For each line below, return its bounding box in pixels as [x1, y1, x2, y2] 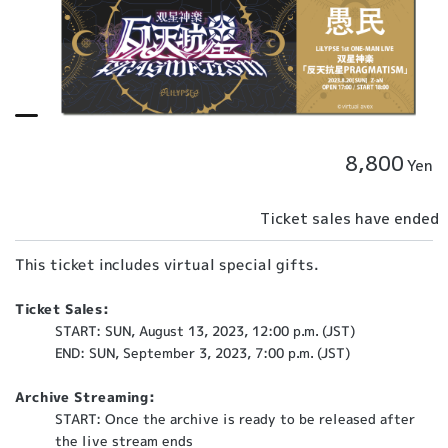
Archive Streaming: [15, 387, 156, 406]
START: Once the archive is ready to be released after [55, 409, 416, 429]
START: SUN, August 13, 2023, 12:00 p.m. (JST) [55, 321, 356, 341]
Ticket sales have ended [260, 207, 439, 229]
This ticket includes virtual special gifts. [15, 253, 319, 276]
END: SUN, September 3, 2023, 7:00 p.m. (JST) [55, 343, 351, 363]
